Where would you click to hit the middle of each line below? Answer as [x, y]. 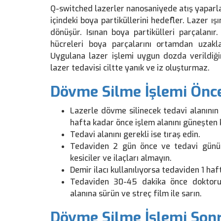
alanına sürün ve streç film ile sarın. [136, 194]
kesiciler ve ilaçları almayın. [121, 158]
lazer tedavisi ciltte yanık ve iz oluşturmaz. [130, 68]
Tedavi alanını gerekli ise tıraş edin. [135, 134]
